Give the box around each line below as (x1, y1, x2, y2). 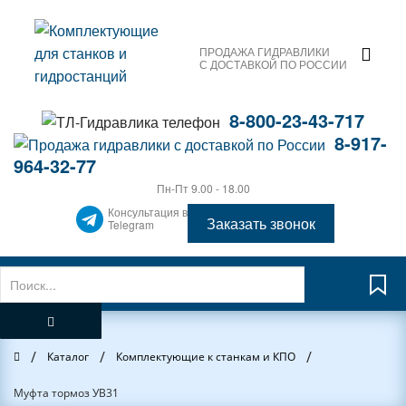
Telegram (108, 216, 154, 232)
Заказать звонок (207, 213, 315, 234)
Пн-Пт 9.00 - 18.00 (156, 180, 250, 196)
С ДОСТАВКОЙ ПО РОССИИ (199, 55, 347, 72)
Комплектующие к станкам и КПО (116, 349, 295, 364)
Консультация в (108, 203, 188, 219)
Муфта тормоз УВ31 (14, 385, 119, 401)
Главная (13, 348, 57, 363)
